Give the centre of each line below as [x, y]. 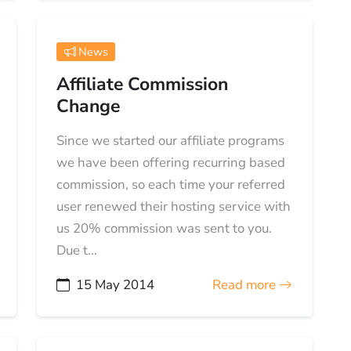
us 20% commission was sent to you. [165, 229]
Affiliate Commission [143, 85]
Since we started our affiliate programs [171, 141]
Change [89, 107]
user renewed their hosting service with [174, 207]
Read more [246, 285]
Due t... [77, 251]
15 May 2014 [116, 285]
